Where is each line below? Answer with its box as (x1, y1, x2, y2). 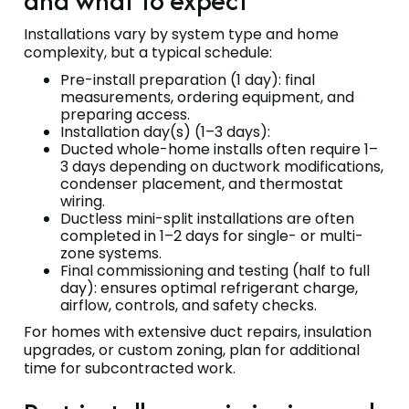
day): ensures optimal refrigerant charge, (60, 277, 358, 299)
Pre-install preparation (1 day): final (60, 68, 315, 90)
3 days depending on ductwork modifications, (60, 155, 383, 177)
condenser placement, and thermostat (60, 173, 343, 194)
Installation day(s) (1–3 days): (60, 121, 270, 142)
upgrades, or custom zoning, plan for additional (24, 339, 360, 361)
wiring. (60, 190, 105, 212)
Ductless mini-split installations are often (60, 207, 354, 229)
